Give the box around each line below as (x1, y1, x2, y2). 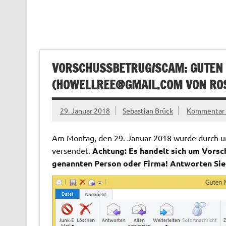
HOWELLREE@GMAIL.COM (55, 76, 183, 94)
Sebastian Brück (123, 105, 174, 115)
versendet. (51, 145, 90, 155)
